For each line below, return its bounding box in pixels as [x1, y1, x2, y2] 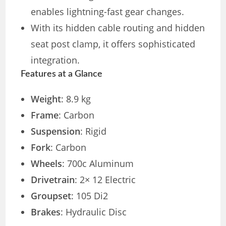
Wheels [31, 157, 63, 170]
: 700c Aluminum [62, 157, 134, 170]
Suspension [31, 125, 81, 138]
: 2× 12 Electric [75, 174, 136, 186]
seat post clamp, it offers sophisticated [31, 38, 196, 50]
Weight [31, 93, 62, 105]
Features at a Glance [21, 70, 103, 79]
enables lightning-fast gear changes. [31, 6, 185, 18]
